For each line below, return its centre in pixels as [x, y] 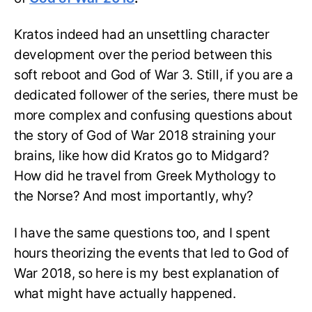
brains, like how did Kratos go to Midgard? [142, 156]
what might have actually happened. [127, 294]
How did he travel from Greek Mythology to [145, 176]
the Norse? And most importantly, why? [136, 196]
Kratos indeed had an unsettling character [142, 35]
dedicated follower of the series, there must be [156, 95]
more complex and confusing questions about [153, 116]
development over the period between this [143, 55]
